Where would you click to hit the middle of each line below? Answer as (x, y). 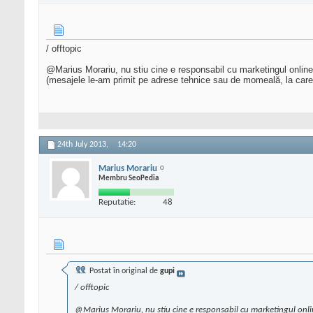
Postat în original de (124, 271)
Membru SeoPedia (129, 178)
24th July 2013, (84, 145)
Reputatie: (117, 202)
